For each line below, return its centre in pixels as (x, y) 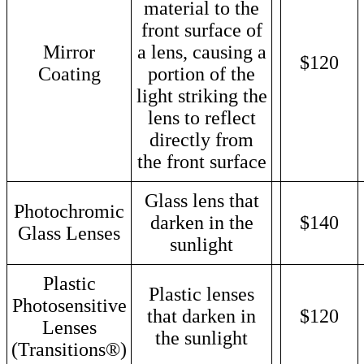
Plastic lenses (201, 294)
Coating (69, 74)
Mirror (69, 52)
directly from (201, 139)
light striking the (201, 95)
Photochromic (69, 211)
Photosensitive (69, 305)
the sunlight (201, 338)
